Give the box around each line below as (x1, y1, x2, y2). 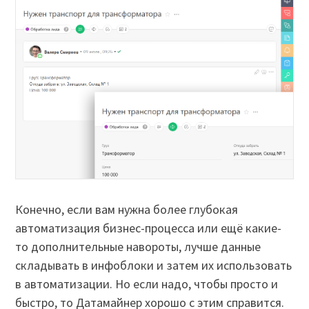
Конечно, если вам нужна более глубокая (15, 201, 239, 218)
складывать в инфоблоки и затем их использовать (15, 257, 292, 274)
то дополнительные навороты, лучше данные (15, 239, 261, 255)
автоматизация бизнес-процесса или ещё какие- (15, 220, 282, 237)
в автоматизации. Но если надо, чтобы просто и (15, 276, 279, 292)
